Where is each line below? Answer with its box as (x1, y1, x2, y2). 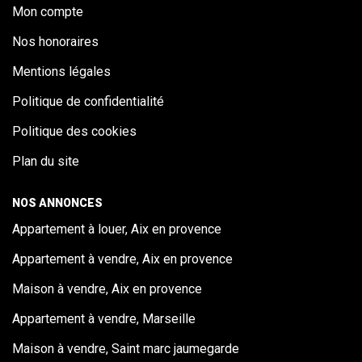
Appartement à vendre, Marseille (12, 310, 196, 326)
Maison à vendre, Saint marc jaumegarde (12, 340, 239, 356)
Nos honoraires (12, 34, 99, 49)
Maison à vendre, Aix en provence (12, 280, 202, 297)
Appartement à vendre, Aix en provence (12, 250, 233, 267)
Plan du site (12, 154, 79, 169)
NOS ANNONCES (12, 196, 103, 209)
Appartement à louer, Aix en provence (12, 221, 221, 237)
